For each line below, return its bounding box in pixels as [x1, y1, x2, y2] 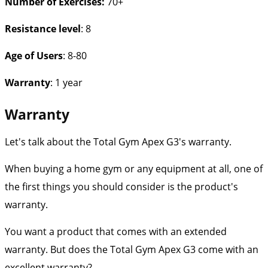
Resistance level [5, 22, 81, 35]
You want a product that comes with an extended [5, 224, 227, 238]
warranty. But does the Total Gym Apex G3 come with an [5, 242, 258, 256]
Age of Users [5, 48, 63, 62]
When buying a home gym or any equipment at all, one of [5, 162, 263, 175]
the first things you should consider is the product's [5, 179, 238, 193]
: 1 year [50, 75, 83, 89]
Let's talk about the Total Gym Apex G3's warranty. [5, 135, 234, 148]
